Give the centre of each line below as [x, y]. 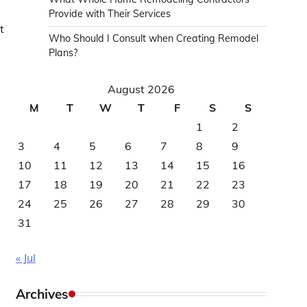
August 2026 [141, 89]
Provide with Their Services [110, 14]
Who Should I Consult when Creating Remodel [153, 38]
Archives [42, 294]
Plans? [63, 53]
